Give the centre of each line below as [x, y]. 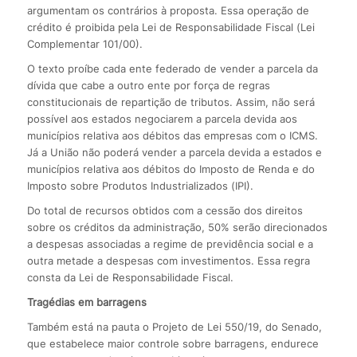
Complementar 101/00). [84, 43]
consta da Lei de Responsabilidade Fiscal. [130, 277]
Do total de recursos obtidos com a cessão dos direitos [165, 210]
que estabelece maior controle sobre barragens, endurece [173, 343]
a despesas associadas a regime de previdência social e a [170, 243]
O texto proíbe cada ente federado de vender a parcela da [172, 68]
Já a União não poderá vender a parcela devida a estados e [174, 152]
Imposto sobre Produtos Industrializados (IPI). [140, 185]
